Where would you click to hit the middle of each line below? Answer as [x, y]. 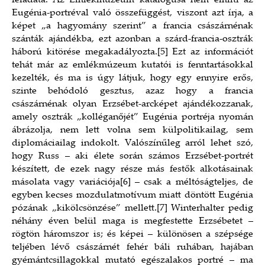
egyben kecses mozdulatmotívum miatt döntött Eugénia [132, 195]
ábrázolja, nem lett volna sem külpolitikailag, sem [132, 130]
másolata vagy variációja [66, 182]
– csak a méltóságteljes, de [192, 182]
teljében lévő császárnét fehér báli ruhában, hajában [132, 247]
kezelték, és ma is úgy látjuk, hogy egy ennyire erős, [132, 78]
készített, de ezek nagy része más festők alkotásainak [132, 169]
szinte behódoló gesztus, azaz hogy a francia [132, 91]
